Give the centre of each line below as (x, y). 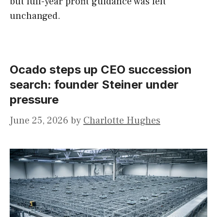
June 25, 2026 (39, 121)
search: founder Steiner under (94, 85)
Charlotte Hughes (122, 121)
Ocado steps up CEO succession (101, 70)
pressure (34, 100)
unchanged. (35, 16)
